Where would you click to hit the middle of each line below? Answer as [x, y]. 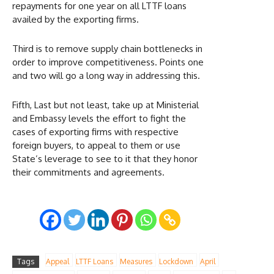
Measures [136, 261]
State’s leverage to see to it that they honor [105, 158]
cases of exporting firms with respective [95, 131]
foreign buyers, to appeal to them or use [96, 145]
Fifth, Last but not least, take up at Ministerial [106, 105]
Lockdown [176, 261]
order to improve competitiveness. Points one [108, 62]
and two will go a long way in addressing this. [106, 75]
